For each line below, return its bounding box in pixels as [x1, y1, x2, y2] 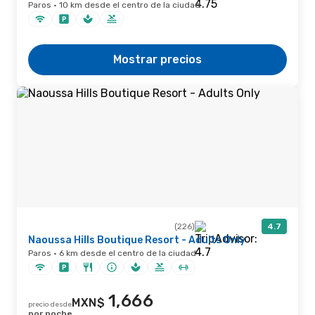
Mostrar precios [113, 53, 202, 66]
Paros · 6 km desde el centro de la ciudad [28, 248, 196, 258]
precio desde [28, 300, 72, 309]
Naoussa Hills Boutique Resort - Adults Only [28, 234, 245, 246]
